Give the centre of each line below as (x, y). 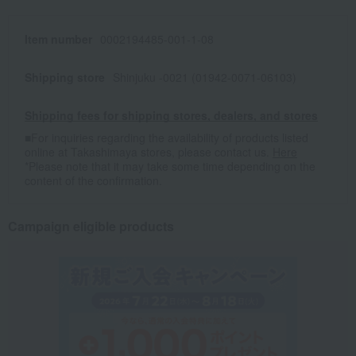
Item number (58, 39)
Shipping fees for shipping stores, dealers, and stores (171, 116)
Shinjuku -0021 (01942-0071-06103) (205, 77)
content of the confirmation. (93, 181)
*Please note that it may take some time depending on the (170, 166)
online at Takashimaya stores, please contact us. (149, 152)
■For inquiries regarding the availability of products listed (166, 138)
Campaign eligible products (91, 226)
